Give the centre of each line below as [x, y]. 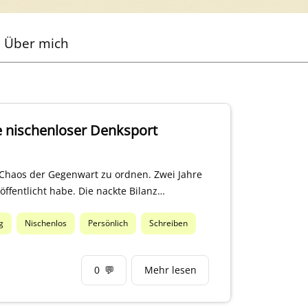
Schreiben [169, 223]
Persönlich [108, 223]
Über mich [36, 43]
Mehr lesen [170, 270]
